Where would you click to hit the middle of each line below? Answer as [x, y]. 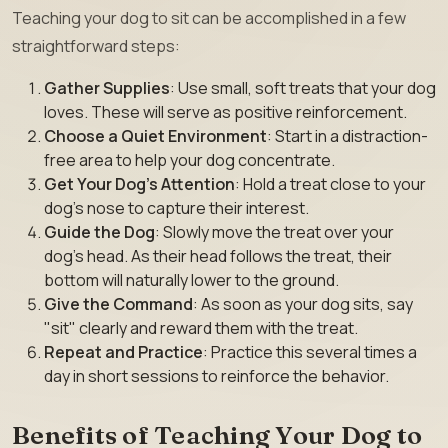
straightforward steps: [96, 45]
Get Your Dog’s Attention [139, 183]
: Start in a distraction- [347, 135]
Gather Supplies [107, 87]
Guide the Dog [99, 231]
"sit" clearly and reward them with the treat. [201, 327]
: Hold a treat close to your [330, 183]
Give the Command [118, 303]
